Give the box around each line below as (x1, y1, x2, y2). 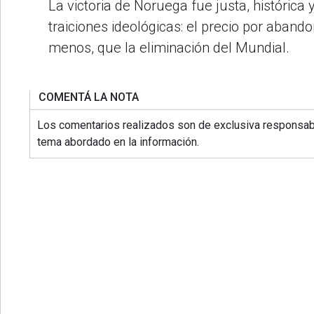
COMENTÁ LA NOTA (39, 90, 139, 104)
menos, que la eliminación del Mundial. (48, 39, 289, 56)
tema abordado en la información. (37, 135, 199, 149)
